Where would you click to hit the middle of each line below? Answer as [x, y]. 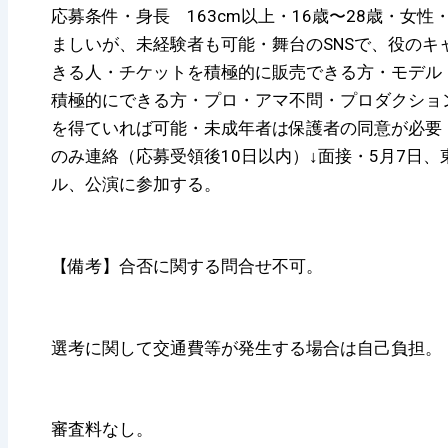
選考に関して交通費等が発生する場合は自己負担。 [246, 347]
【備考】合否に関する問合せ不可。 [186, 265]
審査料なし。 [101, 429]
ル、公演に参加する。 [135, 183]
